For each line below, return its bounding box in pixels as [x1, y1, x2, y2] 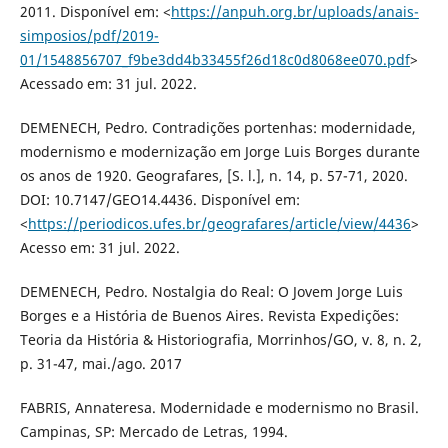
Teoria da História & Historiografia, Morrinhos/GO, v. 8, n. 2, [19, 330, 422, 350]
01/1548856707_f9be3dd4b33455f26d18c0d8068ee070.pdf [19, 50, 410, 70]
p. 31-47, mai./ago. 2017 [19, 354, 182, 374]
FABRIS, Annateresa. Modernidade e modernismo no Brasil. [19, 398, 419, 418]
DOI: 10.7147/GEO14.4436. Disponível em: [19, 190, 300, 210]
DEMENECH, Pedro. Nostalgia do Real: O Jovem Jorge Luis [19, 282, 403, 302]
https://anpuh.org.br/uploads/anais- [170, 2, 419, 22]
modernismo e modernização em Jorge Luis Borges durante [19, 142, 420, 162]
